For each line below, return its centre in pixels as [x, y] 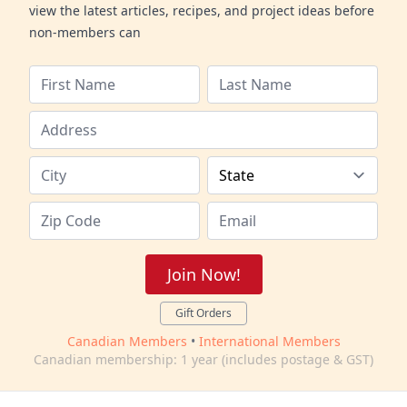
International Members [269, 341]
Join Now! [203, 274]
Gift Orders [203, 313]
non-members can [85, 32]
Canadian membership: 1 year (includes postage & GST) [203, 359]
